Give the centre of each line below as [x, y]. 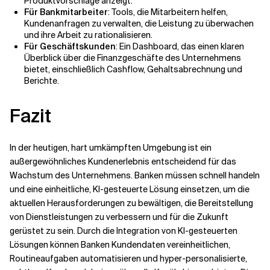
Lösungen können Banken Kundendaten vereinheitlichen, [120, 245]
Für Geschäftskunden [70, 46]
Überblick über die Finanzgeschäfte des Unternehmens [133, 58]
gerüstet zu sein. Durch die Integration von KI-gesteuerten [124, 231]
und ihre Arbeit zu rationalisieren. [88, 35]
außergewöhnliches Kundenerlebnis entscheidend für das [123, 162]
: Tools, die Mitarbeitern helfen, [168, 12]
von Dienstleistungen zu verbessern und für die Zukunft [119, 217]
